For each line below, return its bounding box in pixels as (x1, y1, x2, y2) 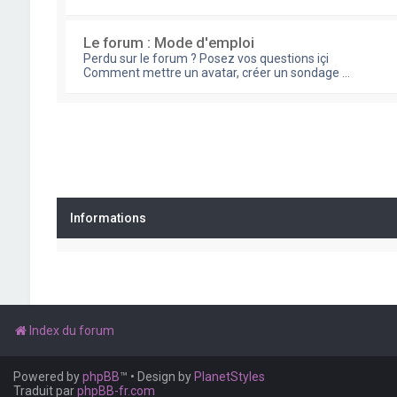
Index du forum (29, 323, 114, 338)
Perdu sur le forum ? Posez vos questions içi (82, 51, 329, 66)
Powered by (13, 370, 82, 384)
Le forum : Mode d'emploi (82, 34, 254, 51)
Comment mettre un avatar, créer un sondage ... (82, 66, 350, 80)
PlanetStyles (194, 370, 265, 384)
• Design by (130, 370, 194, 384)
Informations (69, 211, 146, 225)
